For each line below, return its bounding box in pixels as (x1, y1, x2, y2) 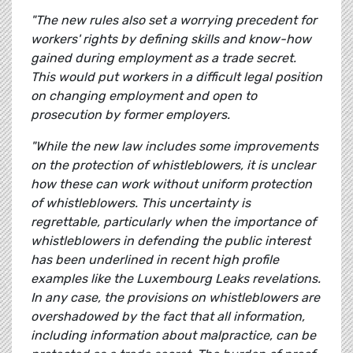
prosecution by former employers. (31, 107, 230, 123)
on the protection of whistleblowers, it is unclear (31, 158, 315, 173)
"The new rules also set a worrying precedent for (31, 13, 317, 28)
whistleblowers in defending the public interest (31, 233, 310, 249)
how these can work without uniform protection (31, 176, 312, 192)
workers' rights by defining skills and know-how (31, 32, 311, 47)
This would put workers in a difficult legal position (31, 69, 322, 85)
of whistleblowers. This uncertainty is (31, 195, 251, 211)
